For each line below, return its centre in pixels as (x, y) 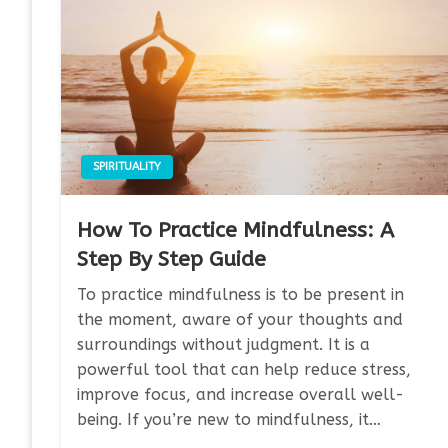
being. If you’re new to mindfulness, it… (229, 420)
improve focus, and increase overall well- (241, 395)
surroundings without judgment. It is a (224, 345)
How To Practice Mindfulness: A (236, 231)
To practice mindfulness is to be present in (241, 295)
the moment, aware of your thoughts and (240, 320)
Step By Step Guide (172, 260)
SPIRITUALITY (127, 167)
